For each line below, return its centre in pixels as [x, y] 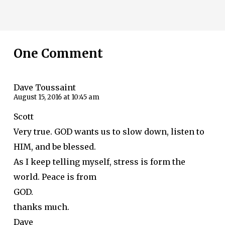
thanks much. [41, 207]
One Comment [58, 54]
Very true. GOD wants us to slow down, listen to [109, 132]
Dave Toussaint [44, 88]
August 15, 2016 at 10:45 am [56, 97]
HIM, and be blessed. [54, 147]
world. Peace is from [55, 177]
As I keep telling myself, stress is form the [99, 162]
